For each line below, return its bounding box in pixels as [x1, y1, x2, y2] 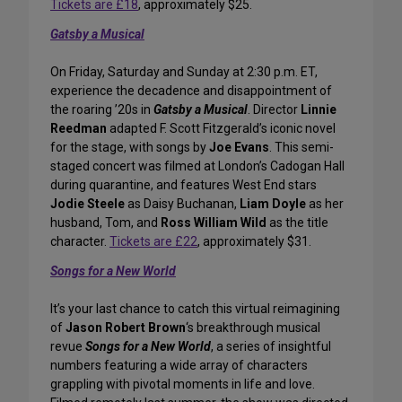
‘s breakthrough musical [186, 320, 320, 336]
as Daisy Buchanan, [125, 197, 240, 212]
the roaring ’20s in [50, 102, 153, 118]
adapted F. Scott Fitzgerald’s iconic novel [107, 121, 336, 136]
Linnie [301, 102, 336, 118]
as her [306, 197, 344, 212]
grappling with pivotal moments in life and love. [50, 377, 315, 392]
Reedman [50, 121, 107, 136]
